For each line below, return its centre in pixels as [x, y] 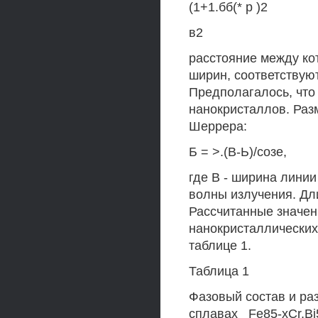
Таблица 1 [219, 271]
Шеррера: [218, 126]
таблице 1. [220, 246]
